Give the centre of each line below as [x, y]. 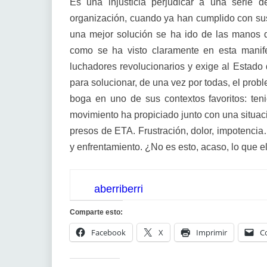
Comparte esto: [96, 212]
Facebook [108, 232]
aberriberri [119, 189]
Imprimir [212, 232]
